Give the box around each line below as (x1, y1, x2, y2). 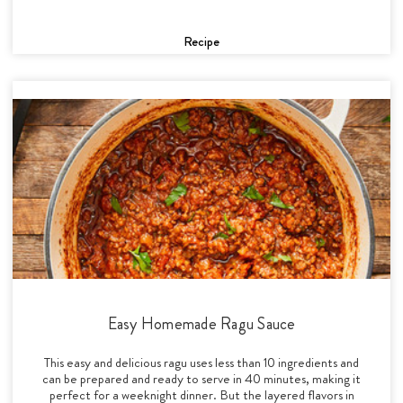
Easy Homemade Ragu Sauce (107, 311, 296, 336)
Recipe (184, 31, 219, 51)
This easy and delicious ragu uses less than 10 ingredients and (44, 352, 359, 372)
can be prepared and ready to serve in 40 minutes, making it (42, 368, 361, 389)
